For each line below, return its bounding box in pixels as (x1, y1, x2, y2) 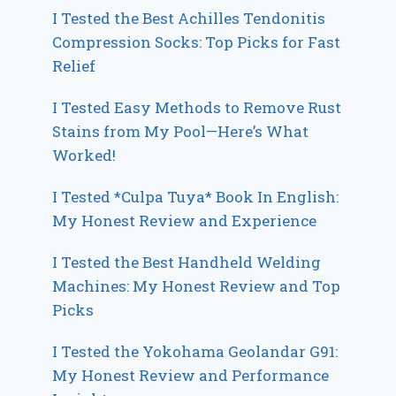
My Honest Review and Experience (52, 209, 317, 231)
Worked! (52, 144, 117, 165)
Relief (52, 55, 96, 76)
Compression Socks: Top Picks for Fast (52, 31, 341, 52)
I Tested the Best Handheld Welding (52, 251, 322, 272)
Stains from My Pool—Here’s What (52, 120, 309, 141)
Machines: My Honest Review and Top (52, 275, 341, 296)
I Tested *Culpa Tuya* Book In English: (52, 186, 339, 207)
